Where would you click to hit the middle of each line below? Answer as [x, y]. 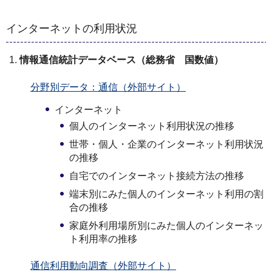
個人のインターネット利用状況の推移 [152, 126]
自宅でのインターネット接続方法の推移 [157, 176]
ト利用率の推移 [103, 239]
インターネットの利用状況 [72, 29]
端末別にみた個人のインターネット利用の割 [166, 194]
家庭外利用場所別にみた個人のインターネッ [166, 226]
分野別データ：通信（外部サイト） [108, 87]
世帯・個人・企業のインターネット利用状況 [166, 144]
